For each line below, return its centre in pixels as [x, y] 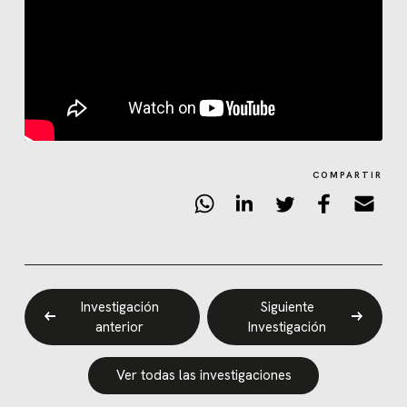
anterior [120, 327]
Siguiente [287, 307]
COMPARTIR [348, 175]
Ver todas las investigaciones [203, 376]
